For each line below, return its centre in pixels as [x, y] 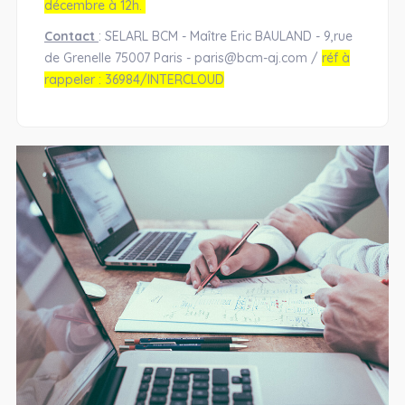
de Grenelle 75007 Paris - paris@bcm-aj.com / [183, 58]
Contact [71, 36]
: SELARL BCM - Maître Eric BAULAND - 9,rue [225, 36]
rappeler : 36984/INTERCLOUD [134, 80]
